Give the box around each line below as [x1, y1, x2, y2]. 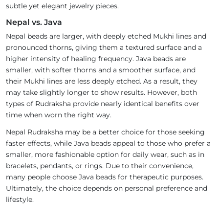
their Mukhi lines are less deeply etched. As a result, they [6, 77, 197, 86]
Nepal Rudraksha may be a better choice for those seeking [6, 128, 205, 137]
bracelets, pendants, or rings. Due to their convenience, [6, 161, 194, 171]
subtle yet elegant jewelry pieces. [6, 1, 119, 11]
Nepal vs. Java [6, 18, 62, 27]
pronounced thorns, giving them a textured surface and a [6, 43, 202, 52]
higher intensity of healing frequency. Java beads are [6, 54, 186, 64]
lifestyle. [6, 195, 34, 204]
